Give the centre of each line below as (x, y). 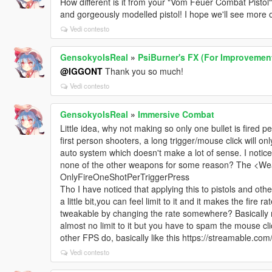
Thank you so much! (143, 71)
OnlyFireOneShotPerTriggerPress (124, 176)
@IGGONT (81, 71)
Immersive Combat (176, 114)
